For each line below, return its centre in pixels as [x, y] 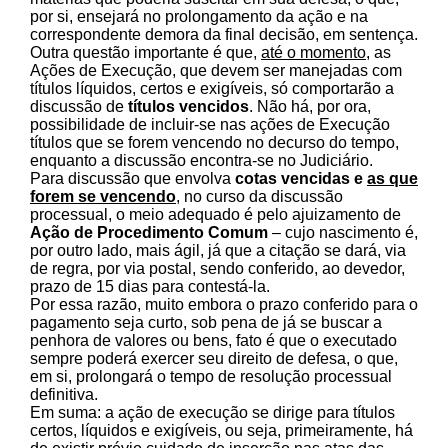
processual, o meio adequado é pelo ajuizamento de [215, 214]
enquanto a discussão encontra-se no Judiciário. [201, 160]
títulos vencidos [188, 106]
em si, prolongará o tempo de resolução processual [211, 376]
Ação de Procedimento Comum [149, 232]
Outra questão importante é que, [145, 52]
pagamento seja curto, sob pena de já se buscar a [206, 322]
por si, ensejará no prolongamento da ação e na [199, 16]
